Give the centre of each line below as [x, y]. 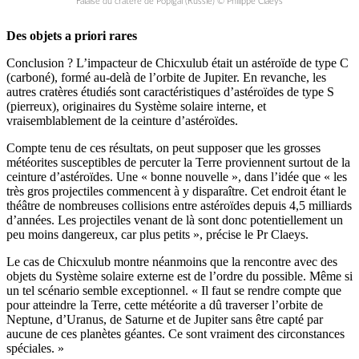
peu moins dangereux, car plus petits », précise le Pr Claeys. [157, 234]
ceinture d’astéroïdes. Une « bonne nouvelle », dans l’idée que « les [177, 177]
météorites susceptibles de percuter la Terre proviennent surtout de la [178, 162]
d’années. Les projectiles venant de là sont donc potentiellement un [175, 220]
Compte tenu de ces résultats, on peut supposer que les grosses [163, 148]
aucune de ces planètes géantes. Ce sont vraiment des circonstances [175, 334]
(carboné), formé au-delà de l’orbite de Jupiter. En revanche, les [166, 77]
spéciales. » [35, 348]
